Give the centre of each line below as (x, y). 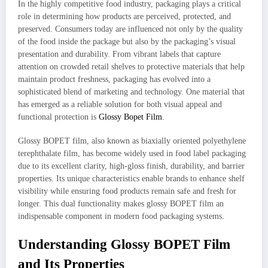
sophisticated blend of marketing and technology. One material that (131, 92)
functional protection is (58, 117)
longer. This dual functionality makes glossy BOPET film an (121, 204)
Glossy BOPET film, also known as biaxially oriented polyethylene (132, 141)
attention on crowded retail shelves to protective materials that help (131, 67)
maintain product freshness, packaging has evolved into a (114, 80)
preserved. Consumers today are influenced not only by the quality (130, 29)
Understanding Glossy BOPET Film (124, 244)
